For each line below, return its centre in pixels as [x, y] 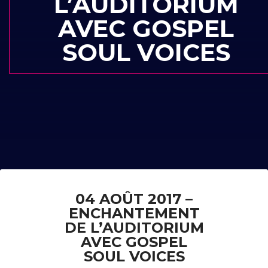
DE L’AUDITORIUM [134, 228]
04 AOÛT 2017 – [134, 199]
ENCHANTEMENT [134, 213]
